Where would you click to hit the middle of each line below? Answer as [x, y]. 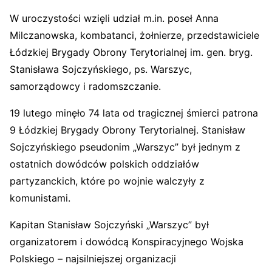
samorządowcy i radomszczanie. [85, 86]
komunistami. [40, 198]
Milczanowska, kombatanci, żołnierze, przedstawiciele [134, 35]
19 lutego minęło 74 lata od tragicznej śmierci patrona [134, 113]
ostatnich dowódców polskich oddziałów [104, 164]
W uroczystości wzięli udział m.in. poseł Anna [114, 18]
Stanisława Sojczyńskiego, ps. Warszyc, [101, 69]
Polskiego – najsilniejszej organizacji [93, 259]
